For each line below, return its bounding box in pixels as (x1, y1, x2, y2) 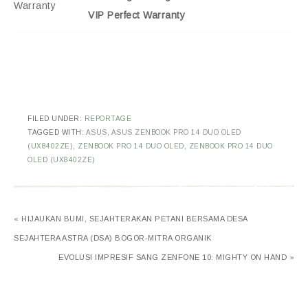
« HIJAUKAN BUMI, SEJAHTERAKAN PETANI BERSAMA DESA (14, 214, 247, 223)
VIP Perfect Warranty (88, 10, 185, 21)
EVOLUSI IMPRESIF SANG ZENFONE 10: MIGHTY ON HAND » (58, 253, 294, 262)
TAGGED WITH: (27, 129, 86, 137)
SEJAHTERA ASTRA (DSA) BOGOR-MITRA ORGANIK (14, 234, 212, 243)
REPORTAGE (84, 115, 131, 123)
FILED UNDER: (27, 115, 85, 123)
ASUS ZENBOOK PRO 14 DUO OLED (111, 129, 241, 137)
